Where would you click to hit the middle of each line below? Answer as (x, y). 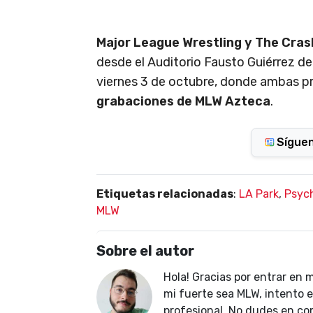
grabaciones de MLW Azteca (183, 101)
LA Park (259, 194)
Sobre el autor (145, 250)
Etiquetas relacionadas (165, 194)
